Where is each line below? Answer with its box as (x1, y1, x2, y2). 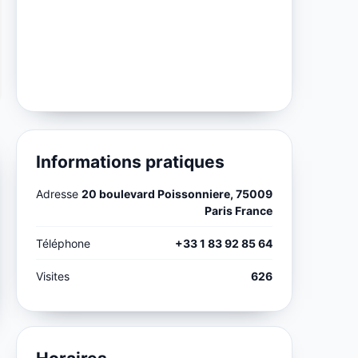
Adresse (36, 186, 79, 201)
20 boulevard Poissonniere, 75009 (81, 186, 272, 201)
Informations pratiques (36, 151, 225, 172)
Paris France (204, 203, 272, 217)
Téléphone (36, 236, 91, 250)
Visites (36, 268, 70, 283)
